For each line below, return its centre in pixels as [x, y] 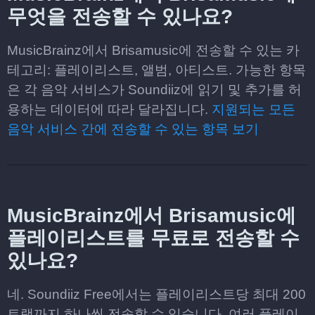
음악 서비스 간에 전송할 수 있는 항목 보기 [133, 129]
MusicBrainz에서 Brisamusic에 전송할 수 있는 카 [153, 50]
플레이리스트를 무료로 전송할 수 [153, 238]
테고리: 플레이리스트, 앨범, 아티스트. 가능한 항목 [156, 70]
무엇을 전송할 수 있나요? [120, 17]
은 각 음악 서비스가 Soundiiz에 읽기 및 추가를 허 [154, 90]
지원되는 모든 [253, 109]
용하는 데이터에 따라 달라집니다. [109, 109]
